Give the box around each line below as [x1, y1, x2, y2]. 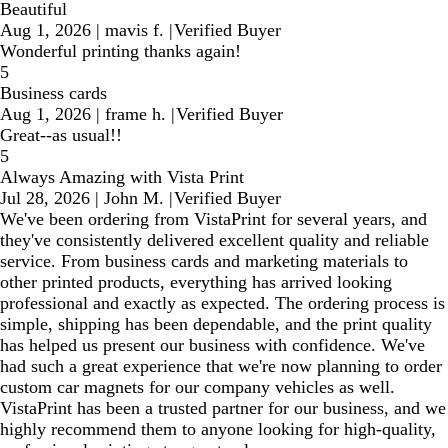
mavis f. [105, 19, 164, 40]
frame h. [105, 103, 166, 124]
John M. [104, 187, 164, 208]
